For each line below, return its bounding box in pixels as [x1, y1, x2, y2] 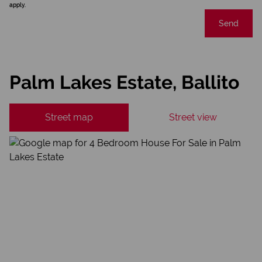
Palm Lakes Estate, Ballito [9, 71, 239, 93]
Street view [169, 112, 217, 123]
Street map [45, 112, 93, 123]
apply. [9, 2, 26, 8]
